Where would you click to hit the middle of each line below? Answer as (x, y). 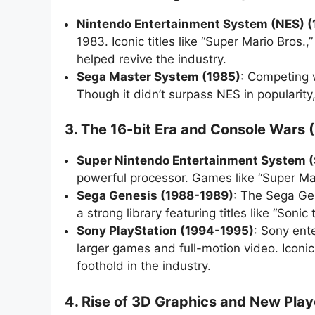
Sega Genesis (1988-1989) (155, 196)
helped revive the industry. (152, 59)
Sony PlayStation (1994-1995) (165, 231)
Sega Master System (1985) (159, 76)
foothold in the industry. (144, 266)
